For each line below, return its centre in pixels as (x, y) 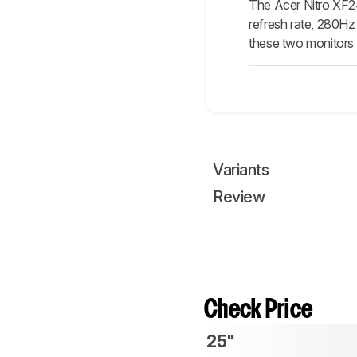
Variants (241, 169)
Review (239, 196)
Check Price (259, 310)
